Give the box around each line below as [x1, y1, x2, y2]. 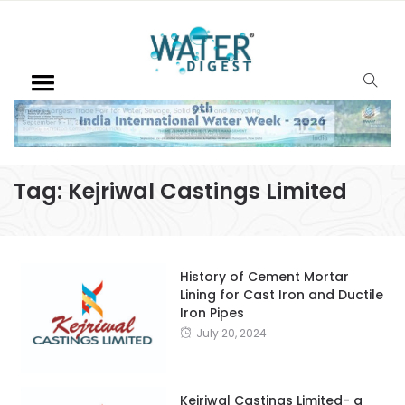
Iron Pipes [179, 303, 244, 322]
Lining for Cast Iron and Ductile [179, 285, 383, 304]
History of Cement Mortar [179, 267, 349, 286]
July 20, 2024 [195, 325, 267, 341]
